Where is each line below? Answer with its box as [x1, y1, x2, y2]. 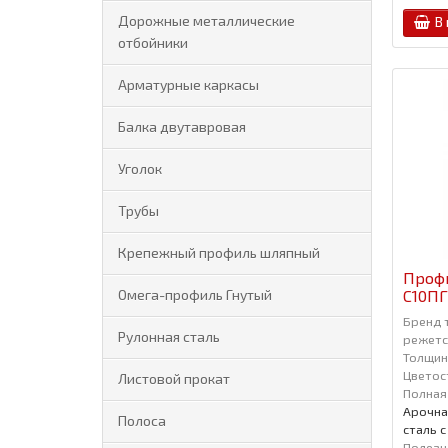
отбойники [118, 34, 188, 51]
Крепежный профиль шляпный [118, 244, 320, 261]
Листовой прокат [118, 370, 230, 387]
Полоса [118, 412, 166, 429]
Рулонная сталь [118, 328, 220, 345]
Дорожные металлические [118, 12, 295, 29]
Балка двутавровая [118, 118, 246, 135]
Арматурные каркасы [118, 76, 259, 93]
